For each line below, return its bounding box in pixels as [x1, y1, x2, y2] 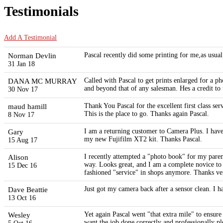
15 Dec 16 [8, 162, 37, 170]
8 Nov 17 [8, 111, 34, 119]
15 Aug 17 [8, 136, 37, 144]
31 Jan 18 [8, 60, 35, 68]
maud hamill [8, 102, 47, 111]
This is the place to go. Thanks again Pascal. [84, 110, 209, 118]
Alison [8, 153, 28, 162]
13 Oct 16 [8, 194, 36, 202]
